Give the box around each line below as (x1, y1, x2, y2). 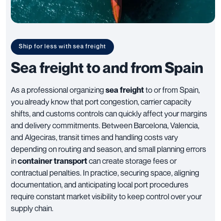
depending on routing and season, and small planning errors (11, 144, 206, 154)
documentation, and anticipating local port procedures (11, 179, 188, 189)
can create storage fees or (87, 155, 177, 166)
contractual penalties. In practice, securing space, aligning (11, 167, 199, 178)
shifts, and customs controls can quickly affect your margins (11, 108, 207, 118)
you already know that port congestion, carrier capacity (11, 96, 191, 107)
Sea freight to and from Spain (11, 58, 203, 76)
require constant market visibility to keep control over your (11, 191, 202, 201)
